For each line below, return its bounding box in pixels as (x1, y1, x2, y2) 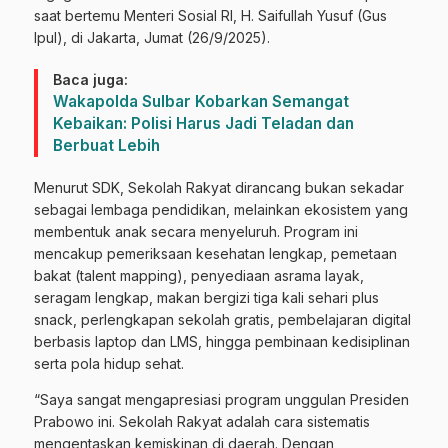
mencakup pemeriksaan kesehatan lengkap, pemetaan (34, 244, 397, 262)
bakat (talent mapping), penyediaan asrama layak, (34, 266, 364, 284)
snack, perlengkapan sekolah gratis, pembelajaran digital (34, 310, 411, 328)
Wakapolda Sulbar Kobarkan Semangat (53, 91, 349, 111)
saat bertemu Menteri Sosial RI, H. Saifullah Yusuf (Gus (34, 6, 387, 24)
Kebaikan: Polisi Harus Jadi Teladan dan (53, 113, 354, 133)
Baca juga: (53, 70, 128, 88)
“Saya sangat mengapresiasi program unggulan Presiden (34, 390, 409, 408)
